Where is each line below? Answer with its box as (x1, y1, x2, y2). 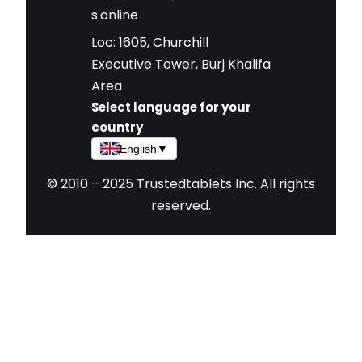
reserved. (151, 196, 211, 216)
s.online (90, 6, 138, 25)
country (90, 119, 143, 137)
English (119, 142, 157, 156)
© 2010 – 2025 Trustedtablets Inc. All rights (47, 175, 315, 194)
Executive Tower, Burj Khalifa (90, 55, 271, 74)
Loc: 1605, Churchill (90, 33, 208, 53)
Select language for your (90, 99, 251, 116)
